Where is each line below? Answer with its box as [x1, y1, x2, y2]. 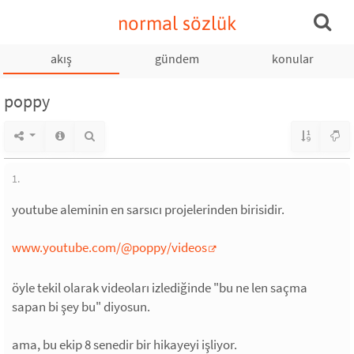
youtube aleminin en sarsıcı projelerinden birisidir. [12, 201, 284, 218]
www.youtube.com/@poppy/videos [12, 239, 207, 256]
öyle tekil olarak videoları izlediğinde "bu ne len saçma [12, 279, 307, 296]
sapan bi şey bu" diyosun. [12, 298, 150, 315]
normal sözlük [117, 13, 237, 34]
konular [271, 51, 314, 66]
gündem [154, 51, 199, 66]
